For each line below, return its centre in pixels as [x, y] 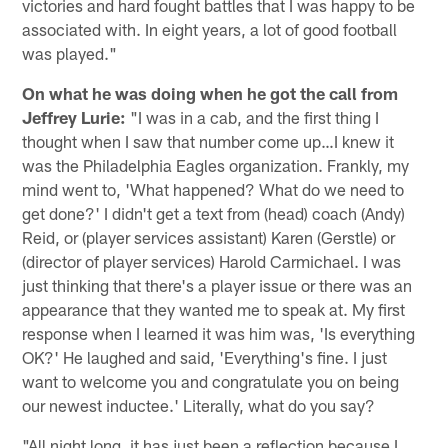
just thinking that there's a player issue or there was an [217, 284]
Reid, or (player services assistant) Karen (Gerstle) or [209, 236]
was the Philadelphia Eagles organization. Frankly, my [216, 164]
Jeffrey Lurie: [74, 116]
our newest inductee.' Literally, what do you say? [199, 404]
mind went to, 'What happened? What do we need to [213, 188]
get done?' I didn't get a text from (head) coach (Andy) [214, 212]
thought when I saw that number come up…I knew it [208, 140]
